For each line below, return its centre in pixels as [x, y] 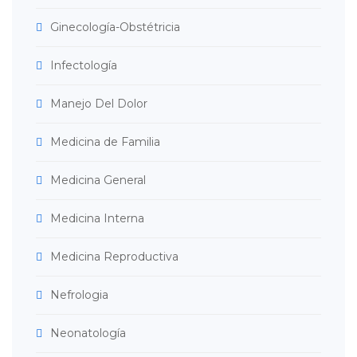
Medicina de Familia [105, 141]
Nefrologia [79, 294]
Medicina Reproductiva [114, 256]
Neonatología [88, 333]
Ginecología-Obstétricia [115, 27]
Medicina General [98, 180]
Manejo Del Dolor [99, 103]
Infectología [84, 65]
